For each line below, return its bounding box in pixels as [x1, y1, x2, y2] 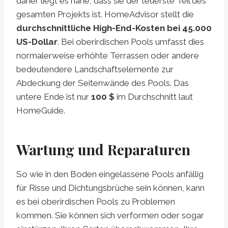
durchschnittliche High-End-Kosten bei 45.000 [16, 23, 212, 34]
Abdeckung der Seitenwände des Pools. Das [16, 78, 189, 89]
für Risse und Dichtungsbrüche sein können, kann [16, 183, 205, 193]
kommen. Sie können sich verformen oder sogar [16, 210, 204, 221]
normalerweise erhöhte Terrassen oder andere [16, 50, 199, 61]
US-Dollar [16, 37, 58, 47]
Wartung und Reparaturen [16, 140, 190, 159]
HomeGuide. [16, 105, 65, 116]
